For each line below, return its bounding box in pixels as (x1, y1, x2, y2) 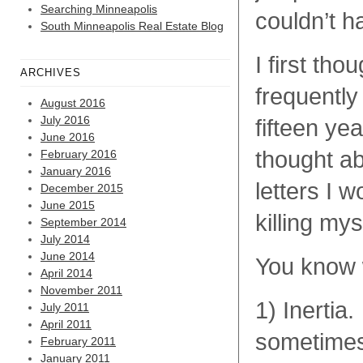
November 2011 (41, 284, 122, 297)
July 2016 (41, 113, 90, 126)
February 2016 (41, 147, 117, 160)
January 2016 (41, 164, 111, 177)
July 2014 (41, 233, 90, 246)
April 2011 (41, 318, 92, 331)
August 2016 (41, 96, 105, 109)
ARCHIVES (20, 66, 81, 79)
